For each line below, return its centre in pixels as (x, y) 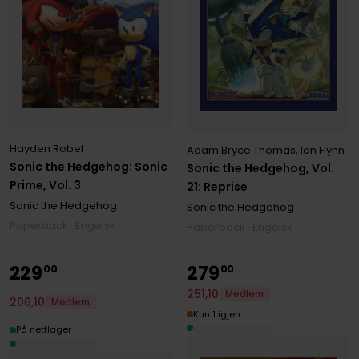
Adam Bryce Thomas (242, 150)
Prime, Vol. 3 (45, 185)
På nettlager (43, 330)
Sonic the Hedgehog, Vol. (261, 168)
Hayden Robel (46, 148)
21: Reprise (218, 186)
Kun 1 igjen (217, 314)
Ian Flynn (323, 150)
